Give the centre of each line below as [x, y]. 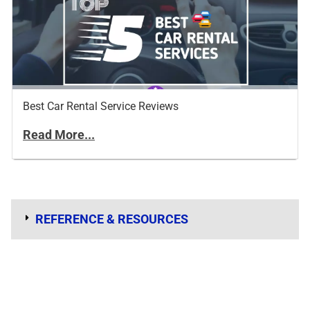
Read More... [59, 135]
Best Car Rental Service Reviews [101, 107]
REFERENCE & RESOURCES [112, 219]
